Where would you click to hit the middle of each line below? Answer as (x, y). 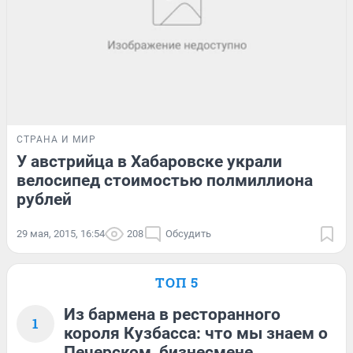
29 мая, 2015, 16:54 (61, 233)
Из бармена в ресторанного (172, 314)
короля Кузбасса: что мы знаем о (196, 333)
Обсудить (188, 233)
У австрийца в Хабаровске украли (149, 161)
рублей (44, 199)
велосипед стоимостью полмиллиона (165, 180)
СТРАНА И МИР (56, 139)
